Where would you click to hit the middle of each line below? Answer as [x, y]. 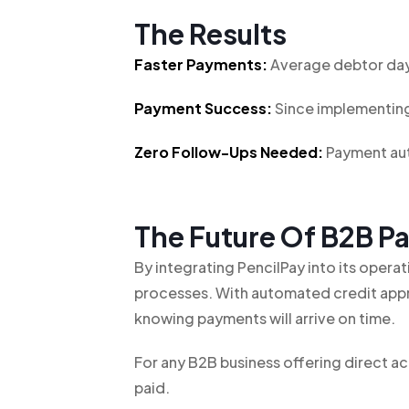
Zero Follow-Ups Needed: [229, 152]
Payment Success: [203, 108]
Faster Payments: [201, 64]
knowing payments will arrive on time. [265, 318]
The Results [210, 34]
